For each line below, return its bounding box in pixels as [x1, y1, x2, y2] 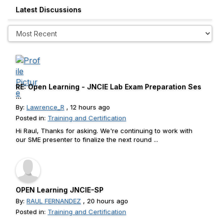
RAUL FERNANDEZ [27, 197, 81, 205]
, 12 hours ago [64, 103, 110, 111]
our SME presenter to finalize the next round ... [16, 136, 158, 143]
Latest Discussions [16, 5, 82, 14]
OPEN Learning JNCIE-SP [16, 186, 104, 194]
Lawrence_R [27, 103, 64, 111]
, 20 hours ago [81, 197, 128, 205]
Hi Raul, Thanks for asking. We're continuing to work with [16, 127, 192, 135]
